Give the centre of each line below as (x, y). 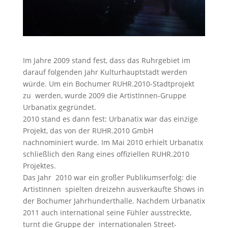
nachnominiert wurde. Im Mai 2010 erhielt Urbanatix (113, 142)
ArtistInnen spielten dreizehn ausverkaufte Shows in (113, 189)
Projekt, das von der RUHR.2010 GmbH (88, 130)
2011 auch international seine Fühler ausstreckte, (107, 212)
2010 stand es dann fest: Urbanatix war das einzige (110, 119)
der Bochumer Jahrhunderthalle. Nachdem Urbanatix (114, 201)
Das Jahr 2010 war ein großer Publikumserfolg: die (109, 177)
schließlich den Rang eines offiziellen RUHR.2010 (106, 154)
